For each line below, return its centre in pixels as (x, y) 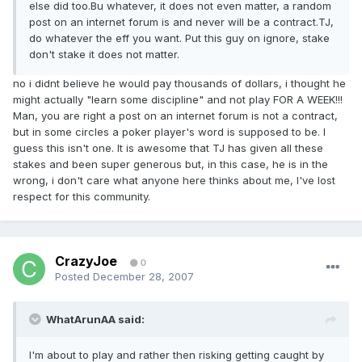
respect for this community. (82, 197)
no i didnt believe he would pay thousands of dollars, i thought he (179, 84)
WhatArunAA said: (95, 320)
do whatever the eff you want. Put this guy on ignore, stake (179, 38)
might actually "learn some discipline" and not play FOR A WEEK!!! (178, 100)
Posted (74, 277)
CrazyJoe (86, 261)
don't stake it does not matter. (104, 55)
